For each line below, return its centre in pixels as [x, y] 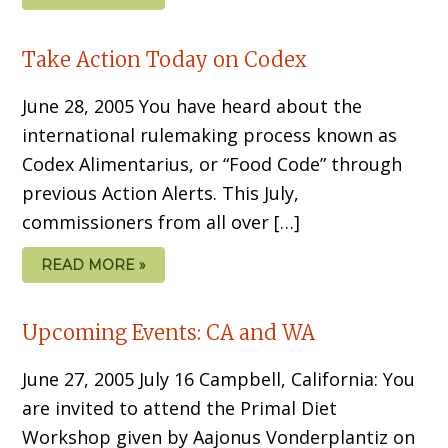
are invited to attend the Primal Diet [180, 407]
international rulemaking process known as [210, 134]
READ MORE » [94, 264]
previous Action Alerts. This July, [161, 192]
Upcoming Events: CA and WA [169, 332]
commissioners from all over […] [161, 221]
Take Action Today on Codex [165, 59]
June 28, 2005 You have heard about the [192, 105]
